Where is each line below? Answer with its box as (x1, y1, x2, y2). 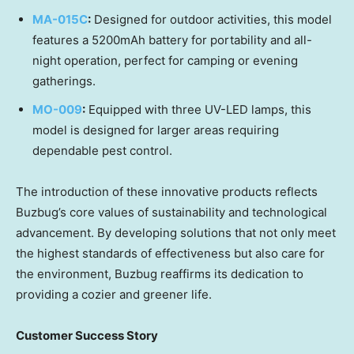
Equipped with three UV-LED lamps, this (85, 102, 311, 118)
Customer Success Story (16, 328, 158, 344)
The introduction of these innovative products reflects (16, 184, 318, 200)
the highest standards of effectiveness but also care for (16, 246, 325, 262)
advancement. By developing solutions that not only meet (16, 225, 336, 241)
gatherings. (32, 73, 96, 89)
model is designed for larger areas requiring (32, 122, 279, 138)
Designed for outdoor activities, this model (91, 12, 332, 28)
